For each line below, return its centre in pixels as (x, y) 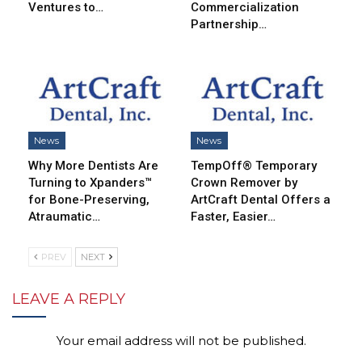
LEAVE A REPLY (69, 299)
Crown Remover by (244, 182)
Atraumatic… (64, 216)
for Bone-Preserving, (89, 199)
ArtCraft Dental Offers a (261, 199)
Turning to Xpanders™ (90, 182)
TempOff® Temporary (254, 165)
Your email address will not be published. (181, 340)
